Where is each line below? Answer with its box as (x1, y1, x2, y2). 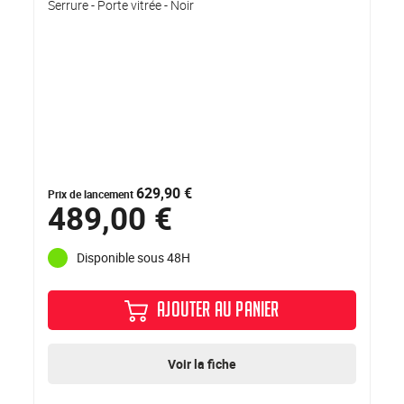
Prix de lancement (48, 186, 137, 201)
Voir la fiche (168, 354, 236, 372)
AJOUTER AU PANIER (157, 298, 280, 326)
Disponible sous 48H (77, 249, 191, 267)
